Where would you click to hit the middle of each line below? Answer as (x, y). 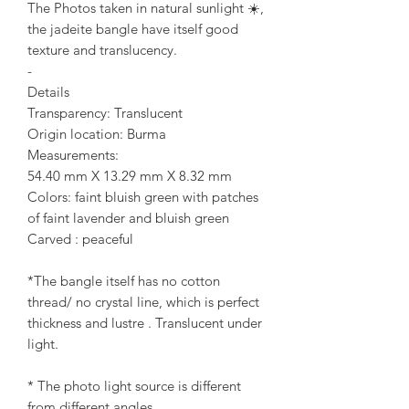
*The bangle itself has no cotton (124, 281)
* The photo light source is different (134, 386)
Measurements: (73, 155)
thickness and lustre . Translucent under (145, 323)
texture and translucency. (102, 50)
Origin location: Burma (97, 134)
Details (48, 92)
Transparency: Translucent (105, 113)
